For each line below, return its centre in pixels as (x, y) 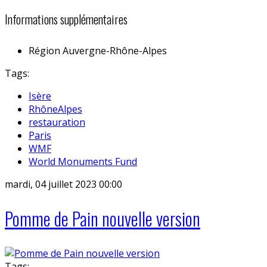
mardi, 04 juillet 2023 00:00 (63, 184)
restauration (57, 122)
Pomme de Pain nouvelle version (103, 219)
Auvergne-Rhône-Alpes (115, 50)
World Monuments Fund (83, 161)
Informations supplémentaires (66, 19)
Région (44, 50)
